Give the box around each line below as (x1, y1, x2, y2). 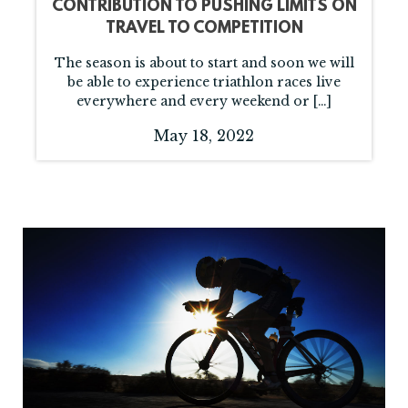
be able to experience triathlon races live (67, 74, 341, 90)
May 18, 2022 (154, 127, 254, 145)
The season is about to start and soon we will (54, 55, 354, 71)
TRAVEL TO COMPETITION (105, 20, 303, 38)
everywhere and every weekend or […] (76, 93, 331, 109)
